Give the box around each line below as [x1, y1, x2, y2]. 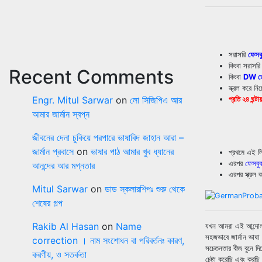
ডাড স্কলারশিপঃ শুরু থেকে [105, 182, 185, 195]
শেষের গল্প [32, 196, 63, 209]
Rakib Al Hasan [32, 220, 99, 232]
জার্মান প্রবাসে [32, 145, 74, 157]
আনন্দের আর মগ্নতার [32, 159, 95, 171]
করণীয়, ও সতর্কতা [32, 248, 87, 260]
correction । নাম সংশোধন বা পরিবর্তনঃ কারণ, [32, 234, 184, 246]
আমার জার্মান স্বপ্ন [32, 108, 89, 120]
